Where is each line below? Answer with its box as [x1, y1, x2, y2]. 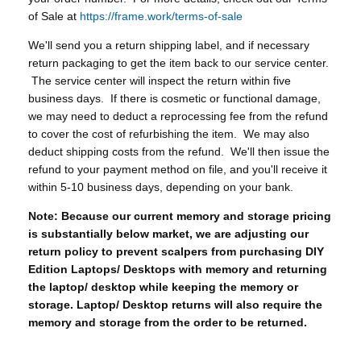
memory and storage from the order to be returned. [28, 316, 307, 329]
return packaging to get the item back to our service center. [28, 56, 329, 69]
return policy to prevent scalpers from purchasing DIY [28, 245, 324, 258]
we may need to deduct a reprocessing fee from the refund [28, 110, 328, 122]
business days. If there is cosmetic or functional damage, [28, 92, 321, 105]
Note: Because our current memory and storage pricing [28, 210, 331, 222]
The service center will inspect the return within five [28, 74, 291, 87]
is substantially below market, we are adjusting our [28, 227, 309, 240]
